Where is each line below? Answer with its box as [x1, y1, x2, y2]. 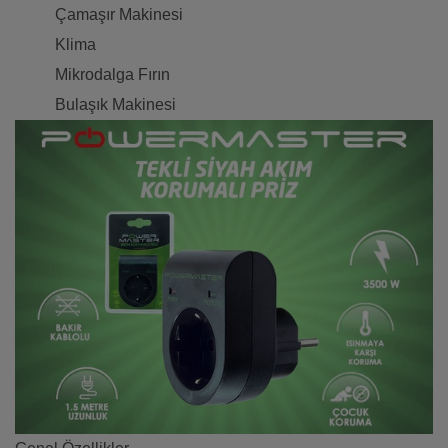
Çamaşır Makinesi [55, 6, 183, 24]
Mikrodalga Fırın [55, 66, 170, 84]
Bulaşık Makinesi [55, 96, 176, 114]
